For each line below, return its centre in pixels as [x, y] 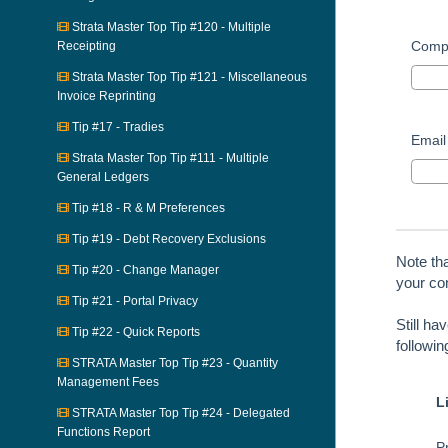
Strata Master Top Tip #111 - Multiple [169, 158]
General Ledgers [103, 177]
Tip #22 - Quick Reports [134, 332]
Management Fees [108, 382]
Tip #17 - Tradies [116, 127]
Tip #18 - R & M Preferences [147, 208]
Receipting [86, 46]
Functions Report [103, 432]
